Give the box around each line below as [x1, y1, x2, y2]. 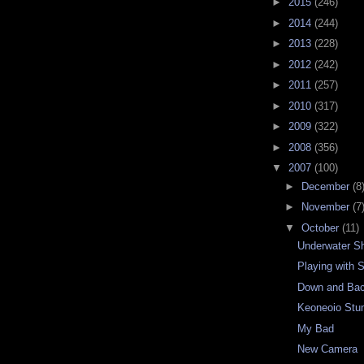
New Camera [297, 343, 358, 356]
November [301, 201, 353, 214]
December [301, 180, 353, 193]
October [301, 221, 342, 234]
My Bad [297, 322, 335, 335]
